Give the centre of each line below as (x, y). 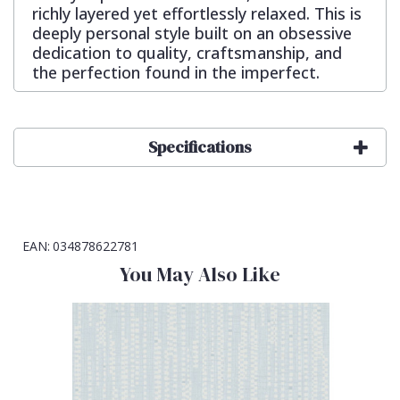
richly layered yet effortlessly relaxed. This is (197, 14)
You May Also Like (200, 275)
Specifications (200, 147)
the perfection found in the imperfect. (176, 73)
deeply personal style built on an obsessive (192, 33)
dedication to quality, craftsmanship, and (187, 53)
